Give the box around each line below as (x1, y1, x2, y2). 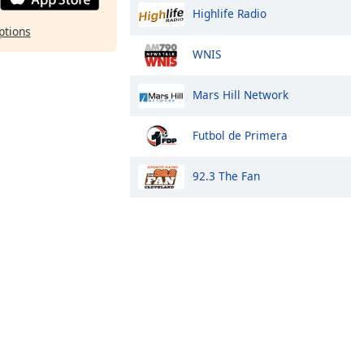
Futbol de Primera (193, 127, 288, 143)
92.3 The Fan (193, 167, 260, 184)
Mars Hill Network (193, 86, 288, 102)
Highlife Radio (193, 5, 266, 21)
